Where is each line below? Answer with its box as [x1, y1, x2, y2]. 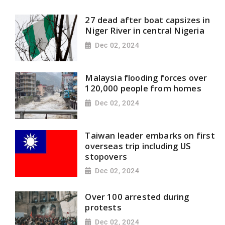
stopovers [85, 150, 127, 162]
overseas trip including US [85, 140, 191, 152]
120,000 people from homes [85, 82, 201, 94]
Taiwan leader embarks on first [85, 129, 215, 141]
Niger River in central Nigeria [85, 25, 204, 37]
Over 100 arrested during [85, 191, 189, 203]
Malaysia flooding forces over [85, 71, 207, 83]
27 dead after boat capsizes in [85, 14, 210, 26]
